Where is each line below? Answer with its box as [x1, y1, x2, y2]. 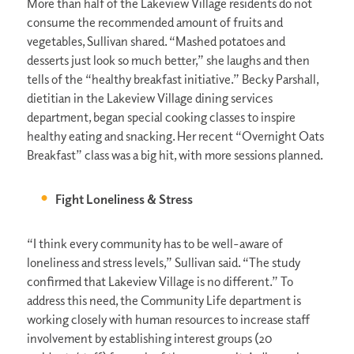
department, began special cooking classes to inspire [26, 109, 296, 126]
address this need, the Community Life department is [26, 292, 301, 309]
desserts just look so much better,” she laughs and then [26, 52, 310, 69]
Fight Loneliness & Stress [55, 191, 193, 208]
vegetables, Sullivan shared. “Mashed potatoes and [26, 33, 285, 50]
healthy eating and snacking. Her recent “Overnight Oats [26, 128, 324, 145]
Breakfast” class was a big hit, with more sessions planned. [26, 147, 323, 164]
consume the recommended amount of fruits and [26, 14, 283, 31]
